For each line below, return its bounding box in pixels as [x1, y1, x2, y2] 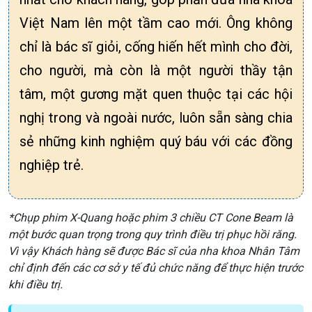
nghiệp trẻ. [19, 156, 84, 173]
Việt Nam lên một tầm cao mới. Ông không [19, 14, 292, 31]
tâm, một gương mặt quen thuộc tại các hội [19, 85, 292, 102]
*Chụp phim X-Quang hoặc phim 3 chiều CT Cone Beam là [8, 210, 293, 224]
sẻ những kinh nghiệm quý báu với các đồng [19, 132, 292, 150]
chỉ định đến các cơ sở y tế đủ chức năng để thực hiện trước [8, 260, 303, 274]
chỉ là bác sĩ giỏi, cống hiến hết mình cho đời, [19, 38, 292, 55]
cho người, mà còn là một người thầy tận [19, 61, 292, 79]
